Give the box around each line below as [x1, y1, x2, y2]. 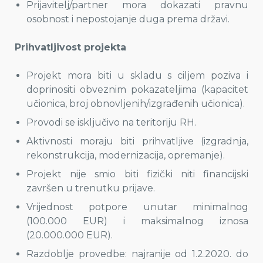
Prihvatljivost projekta [15, 42, 126, 53]
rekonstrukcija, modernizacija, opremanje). [26, 150, 225, 161]
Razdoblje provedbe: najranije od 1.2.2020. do [26, 248, 248, 259]
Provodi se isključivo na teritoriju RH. [26, 117, 196, 128]
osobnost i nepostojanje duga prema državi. [26, 14, 230, 25]
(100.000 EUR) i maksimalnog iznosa [26, 215, 248, 227]
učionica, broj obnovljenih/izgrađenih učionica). [26, 98, 245, 109]
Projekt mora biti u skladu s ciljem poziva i [26, 70, 248, 81]
